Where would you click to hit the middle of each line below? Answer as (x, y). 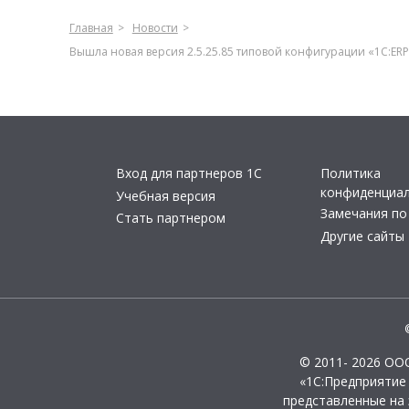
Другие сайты (362, 236)
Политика (351, 173)
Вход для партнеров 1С (189, 173)
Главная (91, 28)
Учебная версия (166, 195)
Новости (155, 28)
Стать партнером (171, 218)
